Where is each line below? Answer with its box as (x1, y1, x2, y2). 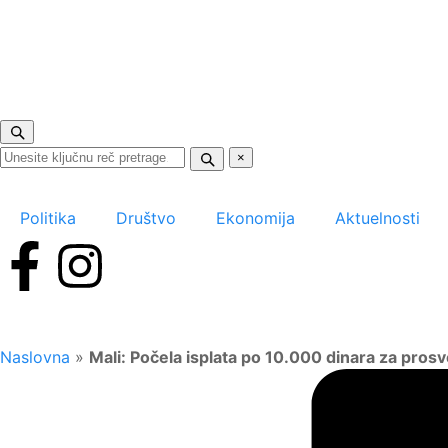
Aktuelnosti (335, 207, 420, 228)
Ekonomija (216, 207, 295, 228)
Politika (20, 207, 76, 228)
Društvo (116, 207, 176, 228)
